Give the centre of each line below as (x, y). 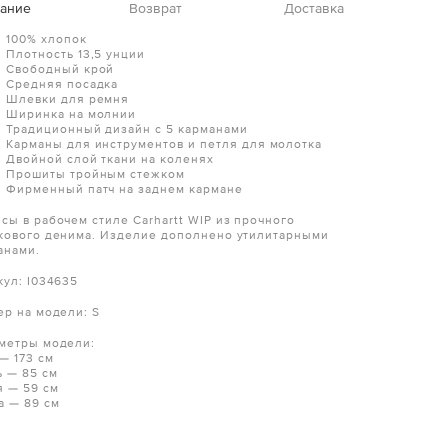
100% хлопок (48, 40)
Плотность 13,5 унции (76, 55)
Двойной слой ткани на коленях (110, 160)
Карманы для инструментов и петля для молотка (164, 145)
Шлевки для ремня (70, 100)
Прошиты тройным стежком (98, 175)
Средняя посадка (64, 85)
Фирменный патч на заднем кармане (126, 190)
